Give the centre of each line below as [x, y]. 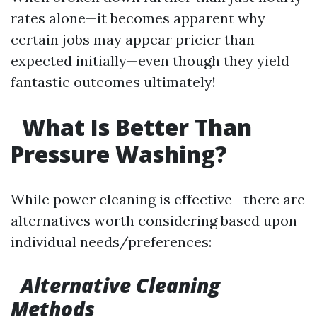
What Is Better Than [134, 127]
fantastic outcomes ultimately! [113, 82]
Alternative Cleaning [120, 285]
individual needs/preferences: [111, 242]
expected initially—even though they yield [150, 60]
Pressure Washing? [119, 154]
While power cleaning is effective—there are [158, 199]
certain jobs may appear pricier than [133, 39]
